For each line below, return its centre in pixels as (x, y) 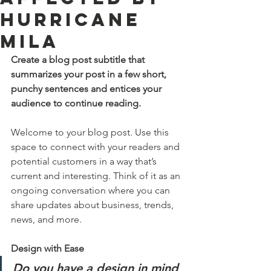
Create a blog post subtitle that (79, 60)
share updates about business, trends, (93, 205)
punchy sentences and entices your (87, 89)
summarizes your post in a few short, (90, 74)
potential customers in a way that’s (85, 161)
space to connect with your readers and (96, 147)
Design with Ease (47, 248)
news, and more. (47, 219)
